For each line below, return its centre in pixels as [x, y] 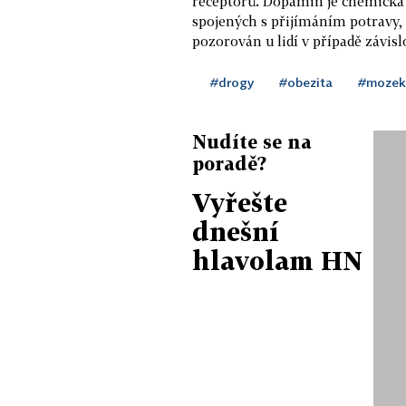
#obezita [306, 82]
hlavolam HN [277, 261]
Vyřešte [240, 203]
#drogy [232, 82]
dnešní [236, 232]
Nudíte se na [252, 141]
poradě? [229, 163]
